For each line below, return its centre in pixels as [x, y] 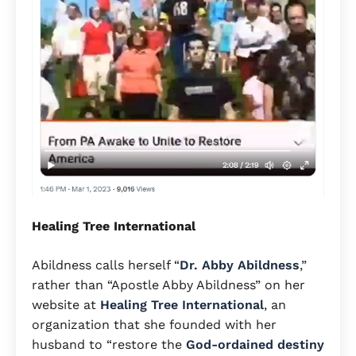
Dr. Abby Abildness [240, 265]
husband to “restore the [109, 345]
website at [66, 305]
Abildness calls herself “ [106, 265]
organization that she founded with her [154, 325]
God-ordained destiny [255, 345]
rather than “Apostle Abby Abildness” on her [168, 285]
